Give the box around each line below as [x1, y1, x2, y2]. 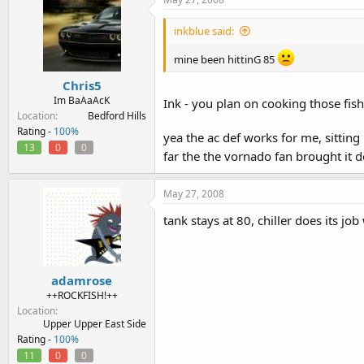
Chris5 [62, 77, 102, 93]
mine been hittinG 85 [174, 51, 277, 67]
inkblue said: [174, 23, 234, 38]
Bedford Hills [88, 109, 146, 123]
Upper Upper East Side [43, 316, 146, 331]
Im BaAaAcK [54, 93, 110, 107]
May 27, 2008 [163, 187, 224, 201]
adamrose [51, 271, 112, 288]
